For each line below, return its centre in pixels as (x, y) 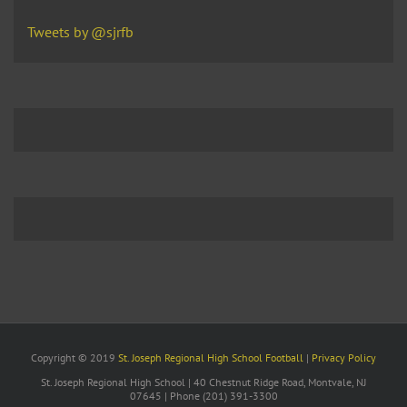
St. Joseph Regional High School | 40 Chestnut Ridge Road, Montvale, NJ (203, 382)
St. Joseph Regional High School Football (211, 357)
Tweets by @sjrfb (80, 31)
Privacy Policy (344, 357)
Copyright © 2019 (74, 357)
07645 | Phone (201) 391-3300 (203, 395)
